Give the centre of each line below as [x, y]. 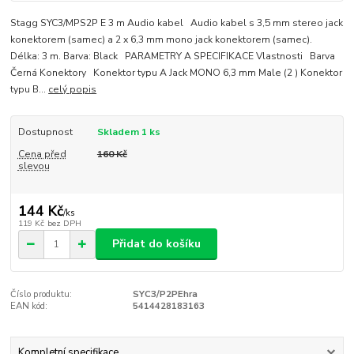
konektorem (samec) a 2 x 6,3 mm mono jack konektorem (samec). [162, 40]
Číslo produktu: [41, 295]
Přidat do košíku [156, 244]
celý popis [73, 90]
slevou [34, 166]
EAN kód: [29, 307]
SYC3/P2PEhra [165, 295]
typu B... [30, 90]
